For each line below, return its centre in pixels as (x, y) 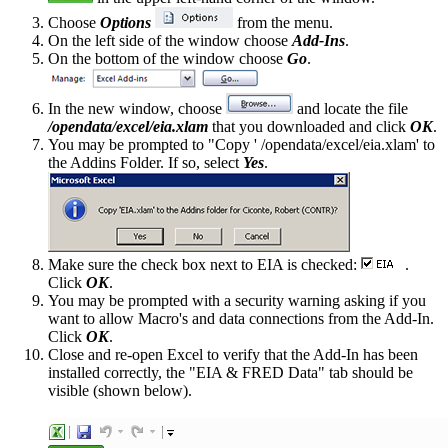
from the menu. (283, 23)
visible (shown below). (120, 391)
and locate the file (350, 109)
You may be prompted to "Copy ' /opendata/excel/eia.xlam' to (241, 145)
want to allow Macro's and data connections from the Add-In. (241, 319)
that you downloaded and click (311, 127)
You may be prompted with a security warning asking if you (237, 301)
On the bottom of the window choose (167, 59)
